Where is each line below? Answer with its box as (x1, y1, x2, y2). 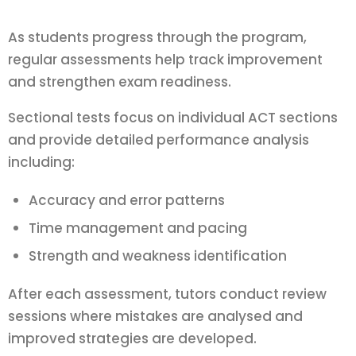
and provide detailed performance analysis (8, 130, 309, 149)
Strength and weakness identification (28, 246, 287, 265)
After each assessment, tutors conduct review (8, 284, 327, 304)
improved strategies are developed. (8, 329, 257, 349)
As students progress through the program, (8, 27, 307, 47)
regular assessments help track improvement (8, 49, 323, 69)
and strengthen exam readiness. (8, 72, 231, 91)
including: (8, 152, 75, 172)
